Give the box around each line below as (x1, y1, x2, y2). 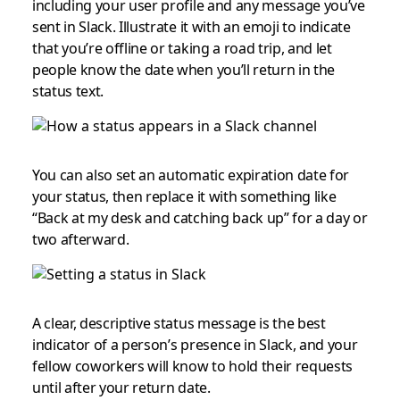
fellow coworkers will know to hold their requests (31, 356, 354, 376)
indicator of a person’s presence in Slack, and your (31, 335, 358, 354)
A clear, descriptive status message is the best (31, 313, 326, 333)
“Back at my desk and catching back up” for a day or (31, 208, 368, 228)
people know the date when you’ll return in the (31, 60, 336, 79)
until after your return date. (31, 378, 211, 397)
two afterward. (31, 229, 129, 249)
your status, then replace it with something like (31, 187, 337, 206)
